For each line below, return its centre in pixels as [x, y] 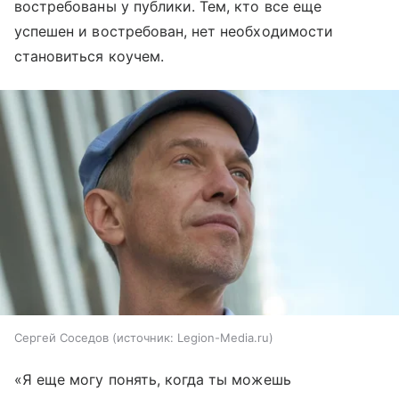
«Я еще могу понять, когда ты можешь [153, 379]
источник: [145, 337]
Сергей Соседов [61, 337]
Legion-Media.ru [223, 337]
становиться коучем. [89, 57]
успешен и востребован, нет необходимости [174, 32]
